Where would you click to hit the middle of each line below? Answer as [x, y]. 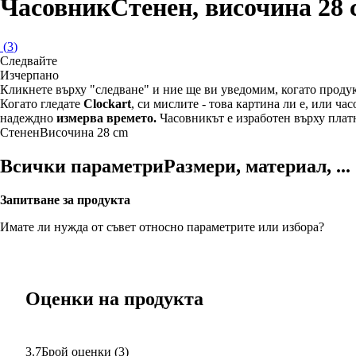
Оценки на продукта [114, 298]
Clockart [107, 103]
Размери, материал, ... [257, 166]
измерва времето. [106, 118]
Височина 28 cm [84, 132]
